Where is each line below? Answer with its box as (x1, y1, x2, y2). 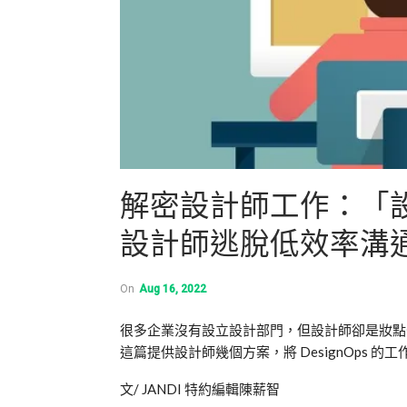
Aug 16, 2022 (139, 282, 206, 295)
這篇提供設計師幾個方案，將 (120, 342, 300, 360)
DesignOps (300, 342, 371, 360)
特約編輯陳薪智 (184, 380, 280, 397)
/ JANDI (134, 380, 184, 397)
